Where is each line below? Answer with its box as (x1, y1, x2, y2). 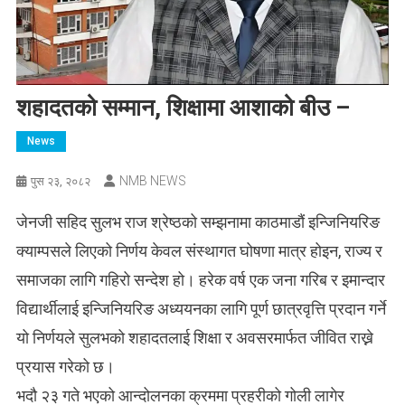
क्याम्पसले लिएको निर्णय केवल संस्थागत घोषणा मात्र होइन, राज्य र (15, 240, 382, 260)
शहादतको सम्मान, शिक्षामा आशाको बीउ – (15, 93, 350, 121)
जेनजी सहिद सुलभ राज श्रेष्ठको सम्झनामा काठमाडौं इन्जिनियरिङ (15, 212, 380, 231)
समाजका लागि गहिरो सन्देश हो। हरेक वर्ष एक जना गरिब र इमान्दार (15, 269, 385, 289)
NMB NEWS (118, 173, 186, 188)
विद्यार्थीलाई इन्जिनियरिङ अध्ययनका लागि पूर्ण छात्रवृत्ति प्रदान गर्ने (15, 298, 386, 318)
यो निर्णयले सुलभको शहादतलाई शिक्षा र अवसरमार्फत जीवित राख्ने (15, 327, 373, 347)
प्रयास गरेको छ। (15, 356, 115, 376)
